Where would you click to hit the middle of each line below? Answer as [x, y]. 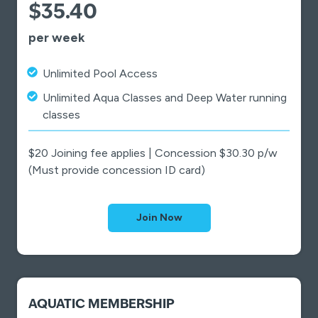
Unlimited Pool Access [100, 74]
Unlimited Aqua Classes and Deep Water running [165, 98]
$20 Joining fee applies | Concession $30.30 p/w [153, 153]
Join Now [159, 218]
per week [57, 38]
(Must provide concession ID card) [117, 170]
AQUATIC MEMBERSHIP [102, 304]
